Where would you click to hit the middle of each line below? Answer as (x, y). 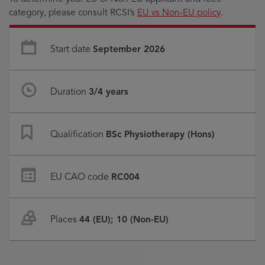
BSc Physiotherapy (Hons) (161, 134)
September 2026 (129, 49)
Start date (71, 49)
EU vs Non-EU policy (179, 12)
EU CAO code (80, 177)
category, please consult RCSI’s (73, 12)
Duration (69, 92)
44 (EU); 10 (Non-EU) (124, 219)
